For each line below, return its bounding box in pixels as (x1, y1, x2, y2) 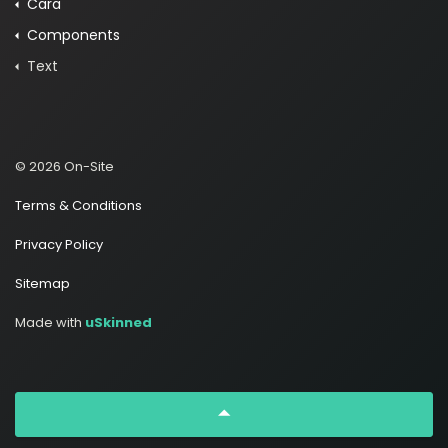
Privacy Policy (15, 234, 103, 254)
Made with (15, 312, 85, 332)
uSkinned (85, 312, 152, 332)
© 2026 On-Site (15, 156, 114, 176)
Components (27, 24, 120, 45)
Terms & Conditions (15, 195, 142, 215)
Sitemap (15, 273, 70, 293)
